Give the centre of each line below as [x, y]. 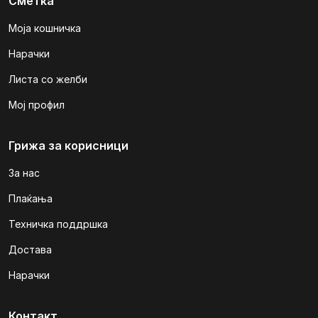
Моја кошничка [45, 28]
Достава [30, 250]
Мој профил [37, 105]
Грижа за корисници [68, 146]
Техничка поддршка [58, 224]
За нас [24, 173]
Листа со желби [48, 79]
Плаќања [31, 198]
